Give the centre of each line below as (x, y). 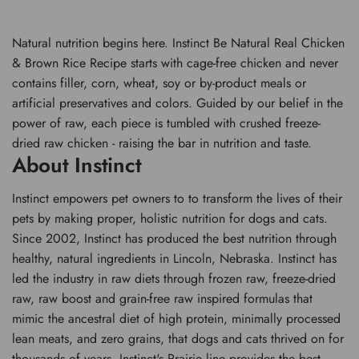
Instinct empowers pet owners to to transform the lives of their (177, 199)
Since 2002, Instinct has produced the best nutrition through (174, 239)
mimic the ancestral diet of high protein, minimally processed (176, 319)
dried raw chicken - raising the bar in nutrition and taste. (162, 143)
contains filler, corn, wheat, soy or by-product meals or (159, 83)
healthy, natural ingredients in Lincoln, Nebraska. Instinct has (174, 259)
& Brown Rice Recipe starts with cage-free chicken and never (175, 63)
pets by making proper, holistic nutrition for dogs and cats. (170, 219)
